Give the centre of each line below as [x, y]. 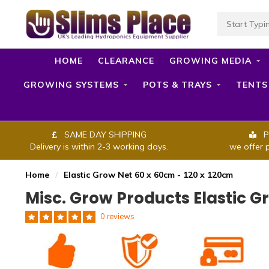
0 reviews [117, 216]
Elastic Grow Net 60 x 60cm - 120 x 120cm [148, 175]
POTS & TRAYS [177, 85]
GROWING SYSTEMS [71, 85]
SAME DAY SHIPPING [104, 134]
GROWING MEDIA [210, 61]
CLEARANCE [126, 61]
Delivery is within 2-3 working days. [99, 147]
